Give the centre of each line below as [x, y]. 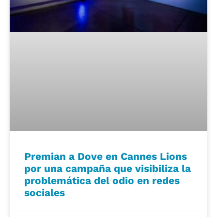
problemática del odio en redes [102, 180]
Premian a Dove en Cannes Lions [106, 156]
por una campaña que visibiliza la [108, 168]
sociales [45, 192]
